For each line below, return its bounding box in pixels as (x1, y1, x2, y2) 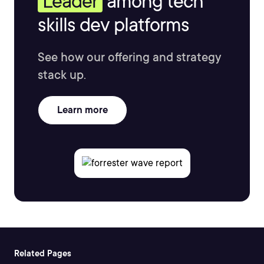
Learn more (57, 104, 108, 115)
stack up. (38, 68, 86, 82)
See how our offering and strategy (38, 50, 222, 64)
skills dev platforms (38, 13, 189, 36)
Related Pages (14, 249, 71, 258)
